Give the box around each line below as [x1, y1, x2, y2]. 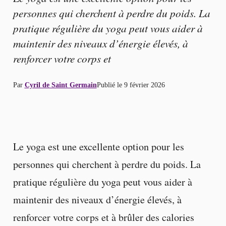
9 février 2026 [124, 80, 165, 89]
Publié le [96, 80, 124, 89]
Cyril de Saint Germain [24, 80, 97, 89]
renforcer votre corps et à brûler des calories [13, 210, 194, 224]
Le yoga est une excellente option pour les [13, 140, 184, 154]
